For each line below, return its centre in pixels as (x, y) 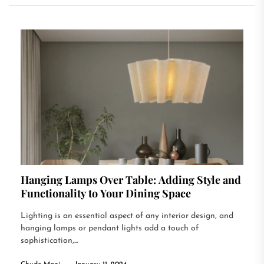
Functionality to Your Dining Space (106, 193)
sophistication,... (49, 241)
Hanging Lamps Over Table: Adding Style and (131, 180)
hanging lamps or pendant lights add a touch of (110, 228)
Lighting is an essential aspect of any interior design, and (127, 216)
